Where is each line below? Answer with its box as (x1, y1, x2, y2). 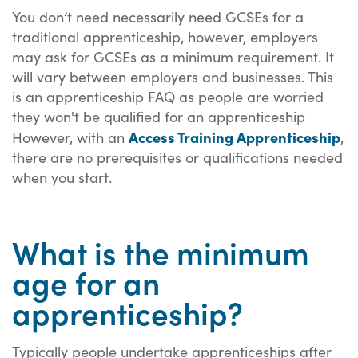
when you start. (12, 166, 116, 187)
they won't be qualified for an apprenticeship (12, 105, 305, 126)
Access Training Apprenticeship (129, 125, 340, 147)
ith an (88, 126, 129, 147)
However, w (12, 126, 88, 147)
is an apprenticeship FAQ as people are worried (12, 86, 324, 106)
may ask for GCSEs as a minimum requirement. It (12, 46, 334, 66)
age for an (12, 260, 160, 304)
